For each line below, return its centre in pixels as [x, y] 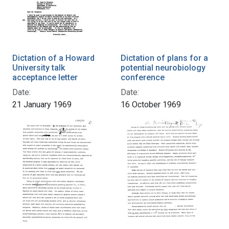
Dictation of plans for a [164, 58]
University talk [39, 68]
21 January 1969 [42, 105]
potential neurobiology [163, 68]
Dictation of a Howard [53, 58]
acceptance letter [45, 78]
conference [143, 78]
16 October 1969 [151, 105]
